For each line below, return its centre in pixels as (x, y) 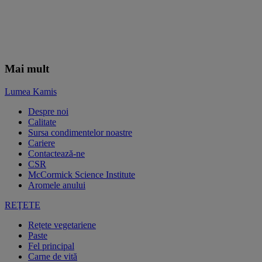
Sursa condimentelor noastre (80, 132)
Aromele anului (57, 185)
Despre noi (48, 111)
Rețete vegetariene (62, 225)
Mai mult (27, 69)
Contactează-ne (56, 154)
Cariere (42, 143)
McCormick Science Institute (82, 175)
